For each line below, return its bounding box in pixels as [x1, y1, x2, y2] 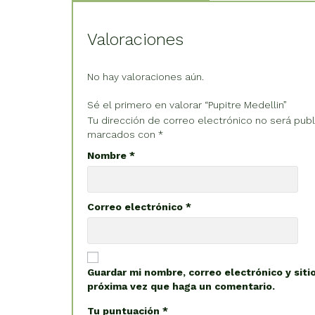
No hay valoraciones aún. [87, 70, 204, 82]
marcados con [87, 128, 158, 140]
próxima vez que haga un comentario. [87, 280, 275, 292]
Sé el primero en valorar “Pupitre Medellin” [87, 98, 287, 110]
